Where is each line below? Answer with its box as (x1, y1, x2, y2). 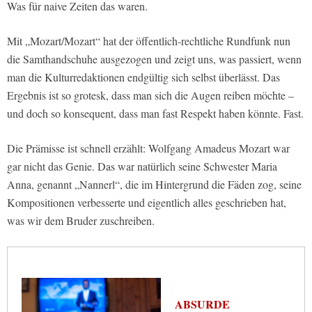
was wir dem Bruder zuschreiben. (7, 213, 155, 228)
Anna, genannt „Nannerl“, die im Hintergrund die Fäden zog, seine (7, 177, 302, 192)
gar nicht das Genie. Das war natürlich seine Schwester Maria (7, 159, 277, 174)
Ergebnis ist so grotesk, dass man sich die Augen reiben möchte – (7, 88, 294, 103)
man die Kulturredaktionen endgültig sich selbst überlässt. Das (7, 70, 280, 85)
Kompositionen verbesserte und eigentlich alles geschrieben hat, (7, 195, 286, 210)
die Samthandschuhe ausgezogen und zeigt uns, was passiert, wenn (7, 52, 302, 67)
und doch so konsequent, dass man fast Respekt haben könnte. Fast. (7, 106, 304, 121)
